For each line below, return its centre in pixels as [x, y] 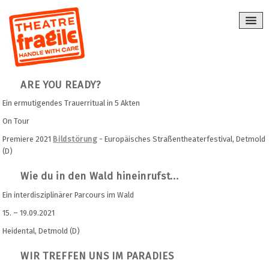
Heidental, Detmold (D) [41, 231]
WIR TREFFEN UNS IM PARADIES [97, 255]
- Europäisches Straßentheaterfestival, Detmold [182, 139]
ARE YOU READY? [61, 85]
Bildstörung [75, 139]
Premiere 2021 [28, 139]
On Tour [16, 121]
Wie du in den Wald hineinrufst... [100, 176]
